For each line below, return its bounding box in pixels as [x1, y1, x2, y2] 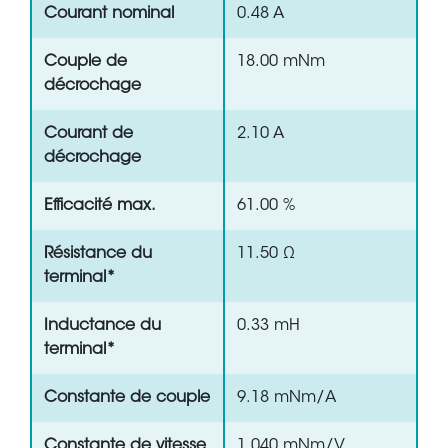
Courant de [44, 126, 133, 143]
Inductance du [44, 318, 161, 335]
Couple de [44, 54, 127, 71]
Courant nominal [44, 6, 174, 23]
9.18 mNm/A [237, 390, 336, 407]
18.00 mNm [237, 54, 325, 71]
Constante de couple [44, 390, 210, 407]
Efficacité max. [44, 198, 156, 215]
